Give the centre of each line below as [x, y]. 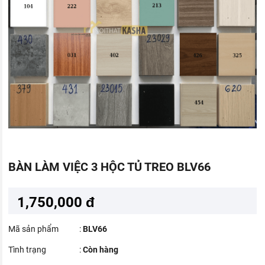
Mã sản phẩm [34, 229]
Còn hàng [101, 250]
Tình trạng [28, 250]
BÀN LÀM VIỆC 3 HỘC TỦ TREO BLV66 [110, 167]
